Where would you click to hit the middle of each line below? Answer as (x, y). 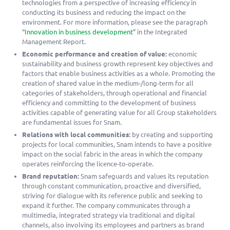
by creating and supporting (172, 134)
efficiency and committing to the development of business (109, 102)
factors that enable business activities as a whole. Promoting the (119, 73)
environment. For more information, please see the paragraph (115, 22)
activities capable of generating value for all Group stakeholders (120, 112)
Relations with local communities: (76, 134)
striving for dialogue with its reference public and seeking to (113, 195)
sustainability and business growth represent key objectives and (118, 63)
